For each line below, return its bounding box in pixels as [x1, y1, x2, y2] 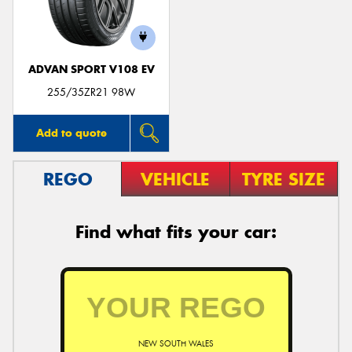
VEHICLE [141, 168, 211, 191]
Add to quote [35, 126, 107, 141]
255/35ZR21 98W [47, 85, 135, 99]
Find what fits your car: [75, 221, 277, 244]
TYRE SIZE [241, 168, 325, 191]
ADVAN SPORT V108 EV [27, 62, 155, 76]
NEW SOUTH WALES [138, 339, 214, 350]
